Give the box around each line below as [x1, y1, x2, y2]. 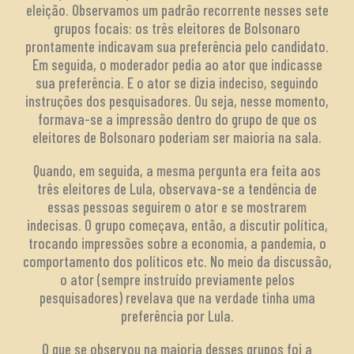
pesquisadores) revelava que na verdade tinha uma [39, 288, 315, 307]
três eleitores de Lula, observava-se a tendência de [37, 179, 317, 198]
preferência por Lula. [120, 306, 234, 325]
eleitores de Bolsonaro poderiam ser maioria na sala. [32, 127, 322, 146]
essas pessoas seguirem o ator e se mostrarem [47, 197, 307, 216]
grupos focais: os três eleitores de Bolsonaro [54, 18, 300, 37]
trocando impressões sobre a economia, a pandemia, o [28, 233, 326, 252]
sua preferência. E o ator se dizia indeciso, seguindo [36, 73, 318, 92]
